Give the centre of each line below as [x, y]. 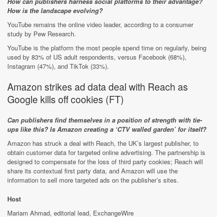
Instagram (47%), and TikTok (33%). [58, 66]
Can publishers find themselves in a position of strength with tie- [105, 120]
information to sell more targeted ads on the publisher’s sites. [93, 180]
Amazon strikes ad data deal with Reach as [98, 87]
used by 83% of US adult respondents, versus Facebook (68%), [97, 57]
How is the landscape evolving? [55, 10]
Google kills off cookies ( [58, 99]
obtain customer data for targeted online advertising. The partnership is [106, 152]
